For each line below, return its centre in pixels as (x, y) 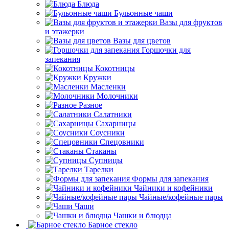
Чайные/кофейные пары (181, 197)
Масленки (108, 86)
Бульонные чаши (143, 13)
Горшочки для (166, 50)
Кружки (97, 77)
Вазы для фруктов (191, 22)
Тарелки (99, 169)
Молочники (117, 96)
